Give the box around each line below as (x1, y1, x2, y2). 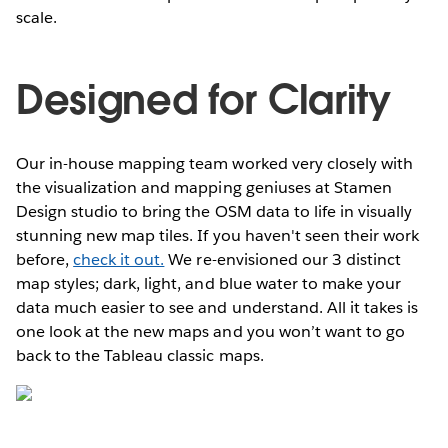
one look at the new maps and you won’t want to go (16, 320, 405, 342)
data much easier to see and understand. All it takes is (16, 296, 419, 318)
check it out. (73, 248, 165, 270)
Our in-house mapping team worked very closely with (16, 152, 413, 174)
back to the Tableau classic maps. (16, 344, 264, 366)
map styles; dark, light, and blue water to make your (16, 272, 401, 294)
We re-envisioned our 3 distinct (164, 248, 402, 270)
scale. (16, 6, 58, 28)
